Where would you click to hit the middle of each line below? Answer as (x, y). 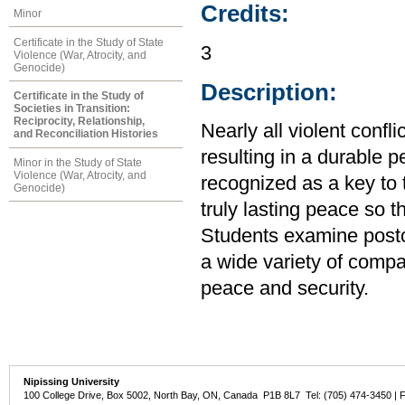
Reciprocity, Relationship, (79, 122)
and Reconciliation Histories (86, 134)
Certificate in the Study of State (89, 42)
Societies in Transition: (72, 109)
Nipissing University (72, 382)
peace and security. (285, 289)
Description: (269, 93)
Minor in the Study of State (78, 163)
